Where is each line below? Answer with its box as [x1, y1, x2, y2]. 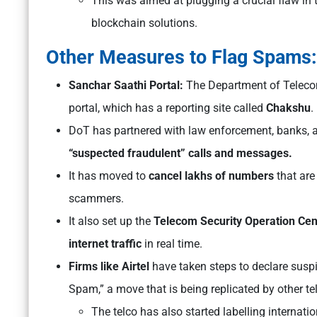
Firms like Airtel [69, 260, 149, 274]
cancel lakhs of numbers [149, 169, 274, 183]
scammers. [69, 192, 124, 206]
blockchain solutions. [91, 16, 197, 30]
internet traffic [69, 237, 144, 251]
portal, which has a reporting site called [69, 101, 266, 115]
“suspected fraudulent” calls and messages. [69, 146, 292, 161]
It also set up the [69, 214, 151, 229]
